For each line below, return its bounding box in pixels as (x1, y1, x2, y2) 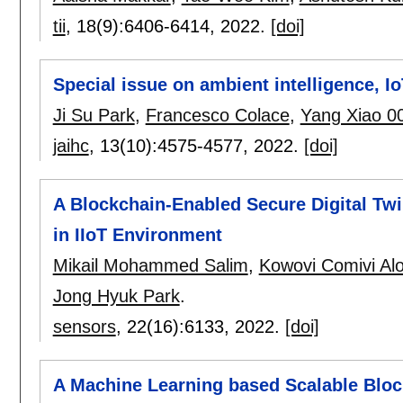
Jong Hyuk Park (52, 285, 180, 306)
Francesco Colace (145, 104, 290, 125)
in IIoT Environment (52, 224, 222, 245)
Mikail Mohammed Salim (52, 255, 248, 275)
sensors (52, 316, 116, 336)
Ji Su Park (52, 104, 135, 125)
